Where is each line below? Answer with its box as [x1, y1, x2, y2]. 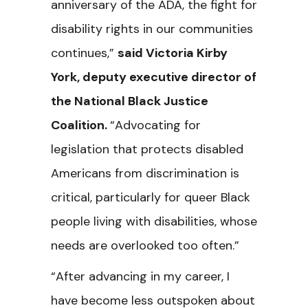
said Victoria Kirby [118, 45, 228, 61]
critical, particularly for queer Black [51, 189, 250, 206]
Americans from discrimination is [51, 165, 239, 181]
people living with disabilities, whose [51, 213, 257, 230]
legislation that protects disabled [51, 141, 243, 157]
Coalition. [51, 117, 110, 133]
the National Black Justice [51, 93, 208, 109]
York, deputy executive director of [51, 69, 256, 85]
